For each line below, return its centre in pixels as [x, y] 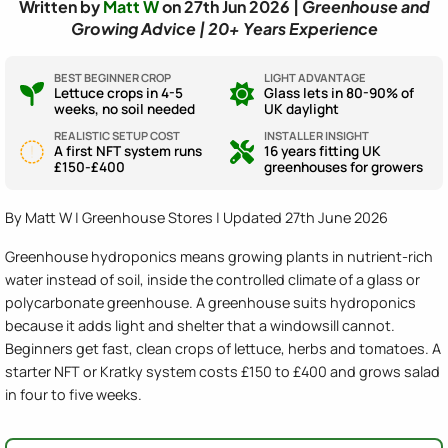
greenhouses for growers [343, 166]
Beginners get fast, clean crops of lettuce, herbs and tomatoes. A [223, 348]
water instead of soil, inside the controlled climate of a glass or [212, 279]
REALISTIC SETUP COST [117, 135]
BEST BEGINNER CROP [112, 77]
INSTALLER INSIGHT [316, 135]
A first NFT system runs [128, 150]
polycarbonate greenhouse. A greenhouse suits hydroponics [210, 302]
